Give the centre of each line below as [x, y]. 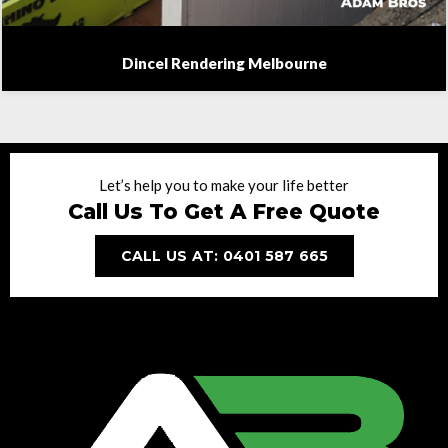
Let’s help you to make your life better [224, 184]
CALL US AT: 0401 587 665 [224, 255]
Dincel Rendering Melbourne [224, 62]
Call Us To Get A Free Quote [224, 211]
